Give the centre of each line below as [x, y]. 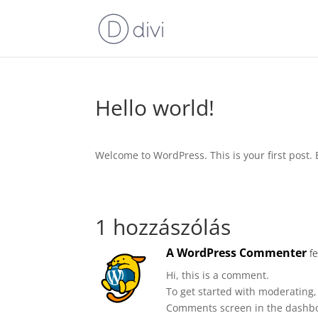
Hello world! [155, 108]
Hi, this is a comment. [218, 275]
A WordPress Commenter [237, 253]
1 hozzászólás [163, 227]
